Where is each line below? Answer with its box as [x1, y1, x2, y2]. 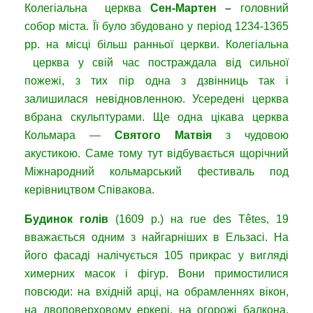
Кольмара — [24, 129, 115, 142]
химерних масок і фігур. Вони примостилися [24, 268, 289, 280]
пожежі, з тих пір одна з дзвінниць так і [24, 75, 289, 87]
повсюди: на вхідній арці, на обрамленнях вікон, [24, 286, 289, 298]
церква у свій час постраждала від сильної [24, 57, 289, 69]
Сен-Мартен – [150, 2, 241, 15]
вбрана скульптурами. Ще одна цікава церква [24, 111, 289, 124]
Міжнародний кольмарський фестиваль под [24, 166, 289, 178]
